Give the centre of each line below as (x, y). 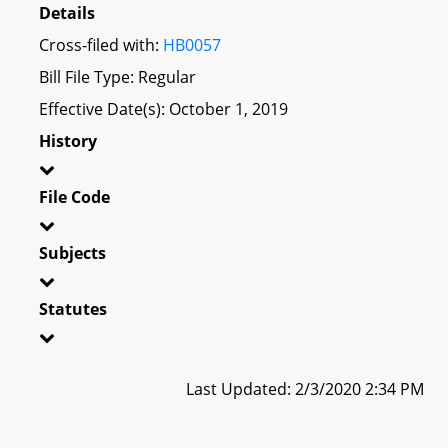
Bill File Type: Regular (117, 76)
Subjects (72, 252)
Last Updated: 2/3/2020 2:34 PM (305, 388)
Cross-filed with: (101, 44)
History (68, 140)
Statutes (73, 308)
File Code (74, 196)
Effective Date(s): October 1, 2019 (163, 108)
